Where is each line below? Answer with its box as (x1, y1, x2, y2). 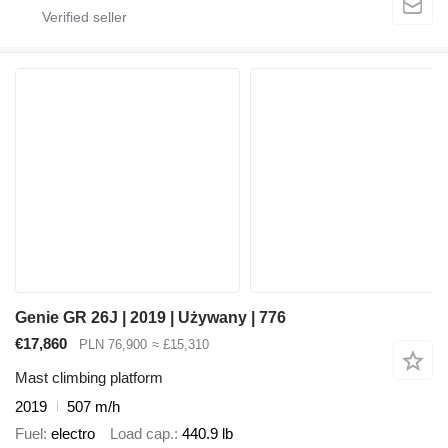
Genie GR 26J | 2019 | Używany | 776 (15, 308, 286, 326)
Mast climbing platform (15, 369, 163, 387)
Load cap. (110, 424, 174, 442)
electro (51, 424, 95, 442)
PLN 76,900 (79, 336, 147, 352)
